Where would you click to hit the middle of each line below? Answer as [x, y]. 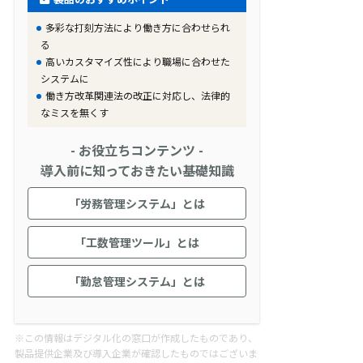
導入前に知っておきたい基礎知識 [137, 171]
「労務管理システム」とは [137, 204]
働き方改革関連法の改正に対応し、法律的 [138, 96]
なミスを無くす [75, 113]
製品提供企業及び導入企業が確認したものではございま [136, 353]
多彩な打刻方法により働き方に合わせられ [138, 28]
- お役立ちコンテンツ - [137, 150]
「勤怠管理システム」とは [137, 282]
